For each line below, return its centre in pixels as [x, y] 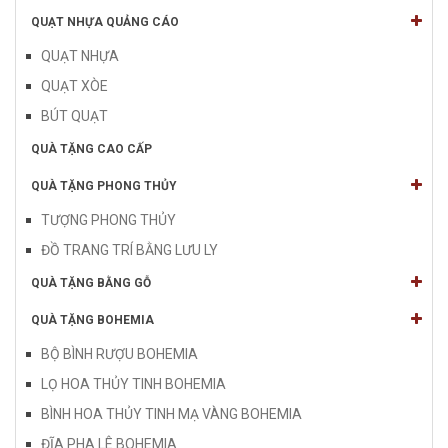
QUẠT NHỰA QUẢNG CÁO [105, 21]
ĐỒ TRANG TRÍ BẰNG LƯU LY [129, 249]
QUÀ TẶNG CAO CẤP [91, 148]
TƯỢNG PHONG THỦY [108, 219]
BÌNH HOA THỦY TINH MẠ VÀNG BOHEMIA [171, 413]
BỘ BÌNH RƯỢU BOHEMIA [119, 353]
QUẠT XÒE [74, 85]
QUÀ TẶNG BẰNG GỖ [91, 282]
